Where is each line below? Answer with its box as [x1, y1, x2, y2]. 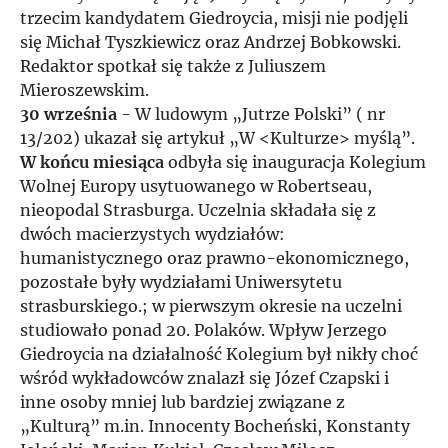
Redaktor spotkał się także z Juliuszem [20, 56, 326, 76]
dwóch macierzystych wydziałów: [20, 224, 285, 244]
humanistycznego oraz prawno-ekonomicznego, [20, 248, 409, 268]
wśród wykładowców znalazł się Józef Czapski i [20, 368, 389, 388]
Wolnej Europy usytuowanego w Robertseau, [20, 176, 372, 196]
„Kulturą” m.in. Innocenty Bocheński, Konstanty [20, 416, 410, 436]
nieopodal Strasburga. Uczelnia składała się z [20, 200, 376, 220]
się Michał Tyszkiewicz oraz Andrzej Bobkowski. [20, 32, 401, 52]
